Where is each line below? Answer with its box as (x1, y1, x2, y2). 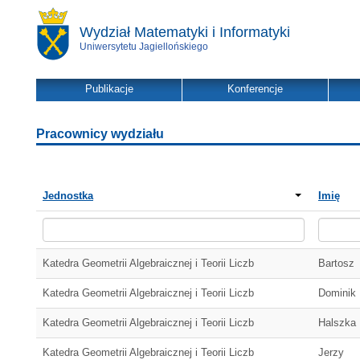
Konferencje (227, 83, 283, 95)
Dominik (318, 287, 356, 299)
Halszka (318, 317, 356, 329)
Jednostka (43, 190, 93, 202)
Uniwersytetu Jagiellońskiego (80, 41, 208, 52)
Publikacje (84, 83, 133, 95)
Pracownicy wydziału (36, 127, 164, 141)
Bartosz (318, 257, 354, 269)
